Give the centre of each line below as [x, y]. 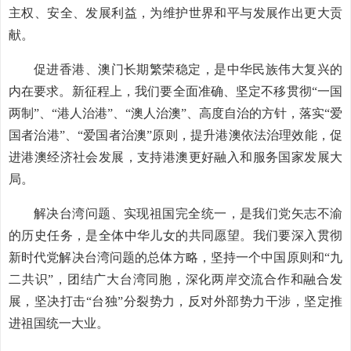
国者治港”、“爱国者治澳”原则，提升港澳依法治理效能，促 [175, 135]
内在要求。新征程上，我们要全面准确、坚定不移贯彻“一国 [175, 91]
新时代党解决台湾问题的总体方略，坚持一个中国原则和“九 [175, 257]
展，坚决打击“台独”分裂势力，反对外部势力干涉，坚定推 [175, 301]
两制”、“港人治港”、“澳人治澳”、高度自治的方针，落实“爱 [175, 113]
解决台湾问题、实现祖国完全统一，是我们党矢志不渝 [188, 213]
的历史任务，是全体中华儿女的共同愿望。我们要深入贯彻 [175, 235]
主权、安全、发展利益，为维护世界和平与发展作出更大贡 [175, 13]
